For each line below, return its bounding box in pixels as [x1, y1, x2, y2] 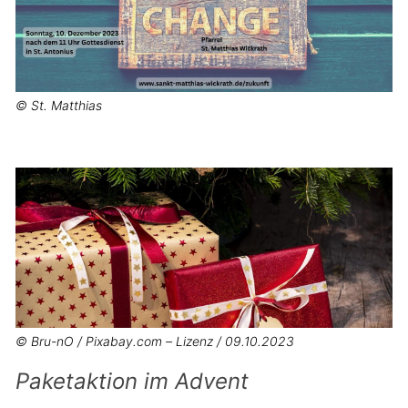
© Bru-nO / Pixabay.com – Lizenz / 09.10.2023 [15, 333, 294, 349]
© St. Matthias [15, 97, 102, 113]
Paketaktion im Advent [15, 368, 249, 394]
